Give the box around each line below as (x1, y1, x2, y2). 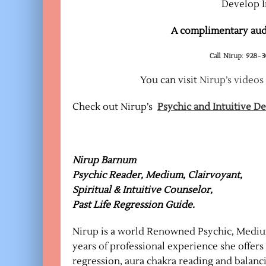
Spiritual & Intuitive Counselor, (72, 183, 213, 196)
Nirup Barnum (72, 154, 136, 166)
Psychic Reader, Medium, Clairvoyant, (72, 169, 242, 181)
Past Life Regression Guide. (72, 198, 195, 211)
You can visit (140, 74, 199, 86)
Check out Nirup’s (72, 100, 157, 113)
